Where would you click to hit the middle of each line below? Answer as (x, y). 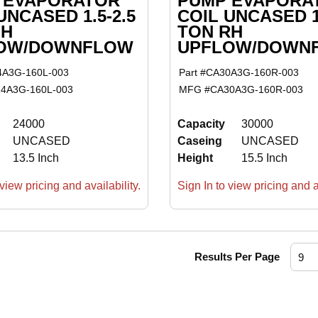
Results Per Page (237, 257)
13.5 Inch (35, 158)
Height (195, 158)
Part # (193, 73)
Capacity (201, 124)
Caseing (199, 141)
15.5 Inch (264, 158)
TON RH (210, 31)
